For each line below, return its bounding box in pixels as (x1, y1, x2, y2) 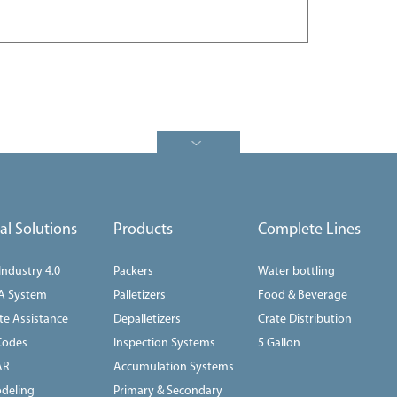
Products (113, 221, 173, 238)
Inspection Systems (113, 336, 215, 350)
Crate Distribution (257, 312, 352, 326)
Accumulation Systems (113, 360, 234, 374)
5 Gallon (257, 336, 300, 350)
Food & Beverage (257, 288, 347, 302)
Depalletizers (113, 312, 181, 326)
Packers (113, 264, 153, 278)
